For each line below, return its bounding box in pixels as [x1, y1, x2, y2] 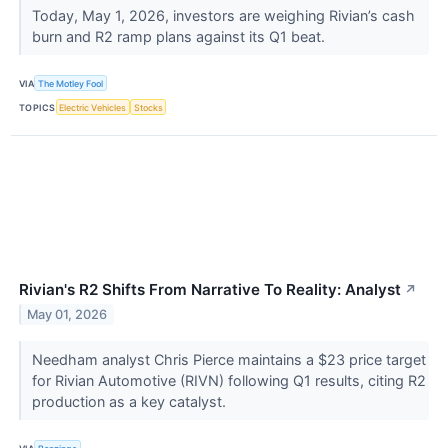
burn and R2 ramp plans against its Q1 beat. [31, 27, 329, 45]
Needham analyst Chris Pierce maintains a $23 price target [31, 351, 426, 369]
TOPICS [19, 101, 56, 113]
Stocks [133, 101, 163, 113]
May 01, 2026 [27, 307, 108, 323]
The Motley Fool [38, 77, 104, 89]
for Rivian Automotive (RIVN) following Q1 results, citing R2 [31, 372, 426, 390]
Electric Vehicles [59, 101, 127, 113]
